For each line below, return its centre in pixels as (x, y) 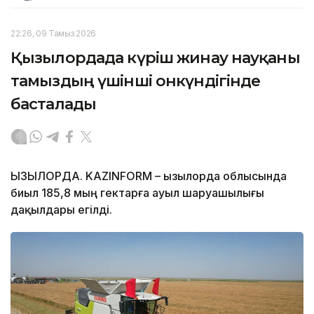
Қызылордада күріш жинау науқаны (155, 57)
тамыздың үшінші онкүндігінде (136, 81)
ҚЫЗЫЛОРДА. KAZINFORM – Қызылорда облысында (149, 176)
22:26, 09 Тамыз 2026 (53, 33)
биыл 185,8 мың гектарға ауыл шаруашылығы (137, 192)
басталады (54, 104)
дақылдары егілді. (61, 209)
